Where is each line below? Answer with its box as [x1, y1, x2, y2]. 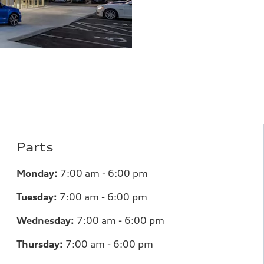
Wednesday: [16, 214, 74, 226]
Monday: [16, 167, 58, 179]
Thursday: [16, 237, 63, 250]
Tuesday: [16, 190, 57, 203]
